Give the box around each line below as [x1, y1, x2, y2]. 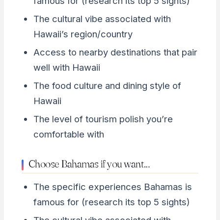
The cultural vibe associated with [33, 13, 171, 24]
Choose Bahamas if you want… [28, 157, 150, 170]
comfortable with [33, 128, 104, 139]
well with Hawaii [33, 61, 100, 73]
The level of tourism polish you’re [33, 113, 173, 124]
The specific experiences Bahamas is [33, 181, 192, 192]
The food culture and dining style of [33, 80, 181, 91]
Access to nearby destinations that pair [33, 46, 197, 57]
